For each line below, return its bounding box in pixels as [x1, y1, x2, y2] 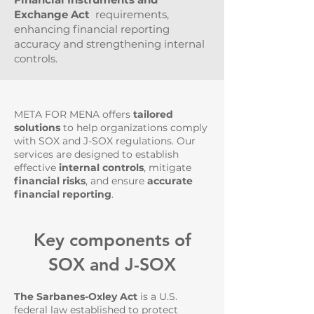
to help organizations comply [63, 121, 207, 134]
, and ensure [86, 175, 147, 187]
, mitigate [144, 161, 191, 174]
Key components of [33, 229, 191, 250]
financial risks [14, 175, 86, 187]
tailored [133, 108, 173, 121]
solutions [14, 121, 63, 134]
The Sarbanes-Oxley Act [14, 290, 137, 303]
